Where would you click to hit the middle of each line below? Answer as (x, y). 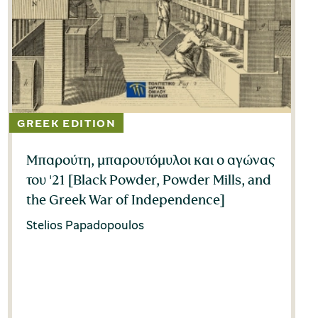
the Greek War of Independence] (126, 200)
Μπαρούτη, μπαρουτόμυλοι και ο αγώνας (150, 160)
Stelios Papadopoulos (85, 225)
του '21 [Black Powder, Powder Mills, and (148, 180)
